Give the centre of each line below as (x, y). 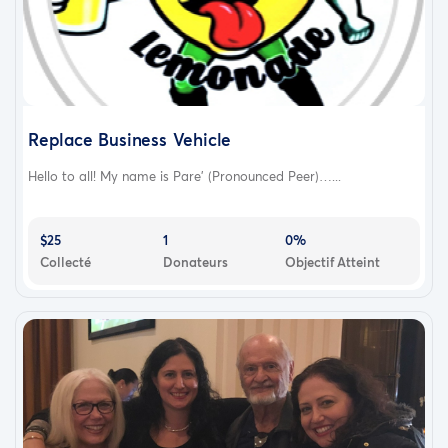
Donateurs (195, 261)
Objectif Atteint (333, 261)
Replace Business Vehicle (130, 139)
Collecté (65, 261)
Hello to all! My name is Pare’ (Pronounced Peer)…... (184, 175)
